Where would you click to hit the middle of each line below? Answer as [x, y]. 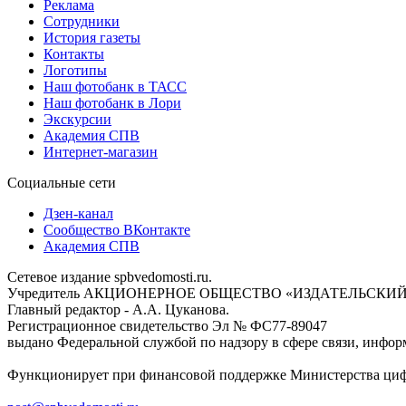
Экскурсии [77, 119]
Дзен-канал [78, 213]
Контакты [74, 53]
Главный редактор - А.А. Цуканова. [118, 309]
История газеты [92, 37]
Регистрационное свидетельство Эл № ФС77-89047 [167, 325]
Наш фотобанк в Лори [112, 102]
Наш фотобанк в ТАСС [115, 86]
